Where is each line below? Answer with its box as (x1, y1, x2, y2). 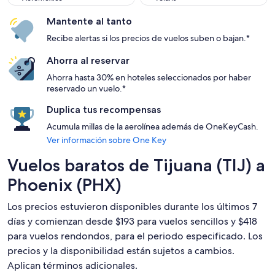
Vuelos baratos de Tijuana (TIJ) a (7, 155, 265, 176)
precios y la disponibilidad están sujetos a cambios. (7, 244, 234, 257)
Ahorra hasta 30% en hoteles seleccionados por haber (47, 72, 251, 83)
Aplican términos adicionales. (7, 259, 137, 272)
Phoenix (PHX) (7, 174, 122, 195)
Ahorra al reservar (47, 55, 130, 66)
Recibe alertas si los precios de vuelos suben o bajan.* (47, 33, 250, 44)
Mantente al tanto (47, 15, 132, 27)
